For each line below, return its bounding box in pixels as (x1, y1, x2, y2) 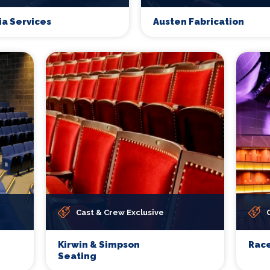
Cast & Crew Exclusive (76, 207, 164, 217)
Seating (58, 251, 96, 262)
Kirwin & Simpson (58, 239, 140, 250)
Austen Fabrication (153, 16, 244, 27)
